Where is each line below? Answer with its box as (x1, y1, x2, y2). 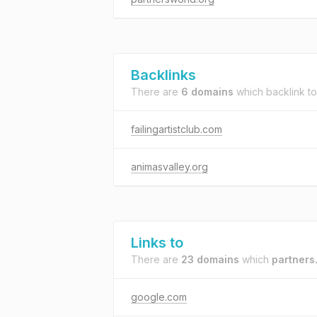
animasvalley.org (131, 161, 208, 173)
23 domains (181, 253, 239, 265)
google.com (131, 291, 187, 303)
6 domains (181, 86, 234, 98)
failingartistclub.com (131, 123, 222, 135)
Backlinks (131, 67, 196, 83)
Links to (131, 234, 183, 251)
